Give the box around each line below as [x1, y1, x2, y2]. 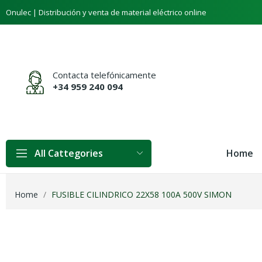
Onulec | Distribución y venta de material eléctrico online [6, 6, 206, 18]
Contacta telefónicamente [53, 68, 156, 81]
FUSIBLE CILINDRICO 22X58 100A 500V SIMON [51, 189, 232, 201]
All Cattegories [35, 147, 103, 160]
